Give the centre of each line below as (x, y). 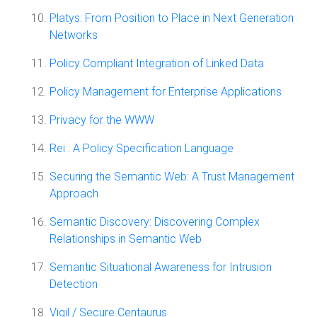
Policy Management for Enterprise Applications (166, 92)
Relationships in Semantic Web (126, 239)
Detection (74, 284)
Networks (74, 35)
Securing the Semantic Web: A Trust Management (172, 177)
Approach (74, 194)
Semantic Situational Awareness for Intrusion (161, 267)
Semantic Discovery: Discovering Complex (155, 222)
